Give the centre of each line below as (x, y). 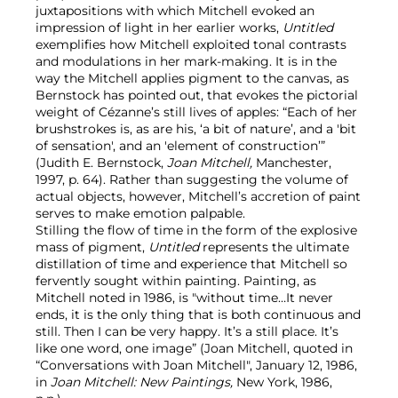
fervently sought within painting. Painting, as (176, 281)
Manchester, (292, 163)
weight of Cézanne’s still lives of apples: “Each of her (196, 112)
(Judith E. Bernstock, (101, 163)
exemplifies (71, 45)
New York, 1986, (284, 382)
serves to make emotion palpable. (140, 214)
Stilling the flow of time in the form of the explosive (196, 231)
